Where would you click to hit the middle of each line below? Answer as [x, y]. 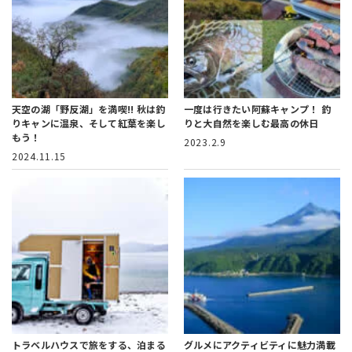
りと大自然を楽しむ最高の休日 [251, 123]
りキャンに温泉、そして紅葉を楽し [89, 123]
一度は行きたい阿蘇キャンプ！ [253, 109]
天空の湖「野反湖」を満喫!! [74, 109]
